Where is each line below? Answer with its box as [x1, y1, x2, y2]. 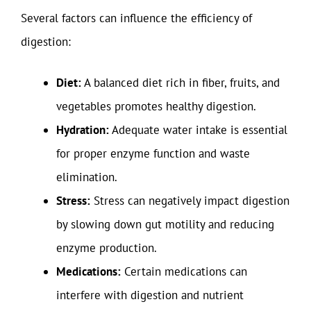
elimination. [56, 169, 117, 185]
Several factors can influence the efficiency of [21, 10, 252, 26]
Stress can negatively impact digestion [90, 193, 289, 208]
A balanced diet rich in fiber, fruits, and [81, 75, 280, 90]
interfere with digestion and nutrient [56, 287, 244, 303]
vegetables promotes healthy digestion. [56, 99, 256, 114]
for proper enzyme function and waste [56, 146, 250, 161]
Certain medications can [121, 264, 247, 279]
